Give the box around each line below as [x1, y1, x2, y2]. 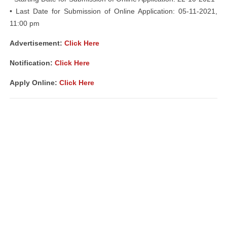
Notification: [10, 59, 55, 67]
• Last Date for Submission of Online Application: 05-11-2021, [10, 7, 217, 15]
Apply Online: [10, 79, 59, 87]
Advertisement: [10, 39, 64, 47]
